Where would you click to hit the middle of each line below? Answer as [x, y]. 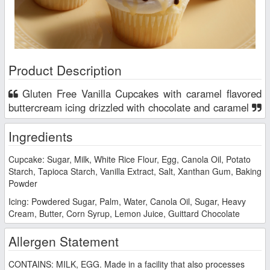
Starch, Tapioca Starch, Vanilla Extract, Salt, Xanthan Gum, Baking [135, 171]
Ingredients [41, 136]
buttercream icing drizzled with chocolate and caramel [130, 107]
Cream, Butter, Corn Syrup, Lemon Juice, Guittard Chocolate [124, 213]
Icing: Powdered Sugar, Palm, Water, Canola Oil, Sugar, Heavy [127, 201]
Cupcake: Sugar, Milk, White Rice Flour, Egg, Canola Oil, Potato [130, 159]
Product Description [65, 70]
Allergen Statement [64, 241]
